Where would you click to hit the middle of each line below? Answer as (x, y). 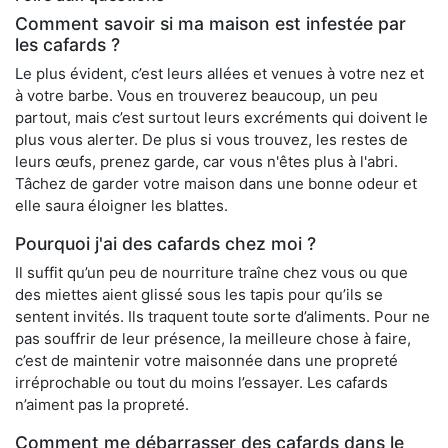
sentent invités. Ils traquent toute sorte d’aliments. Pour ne (222, 316)
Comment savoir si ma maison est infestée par (210, 23)
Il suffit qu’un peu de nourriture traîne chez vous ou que (211, 272)
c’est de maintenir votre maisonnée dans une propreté (206, 360)
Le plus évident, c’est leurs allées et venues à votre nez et (219, 73)
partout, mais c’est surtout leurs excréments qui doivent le (221, 117)
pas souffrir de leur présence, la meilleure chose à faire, (213, 338)
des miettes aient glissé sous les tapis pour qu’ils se (199, 294)
